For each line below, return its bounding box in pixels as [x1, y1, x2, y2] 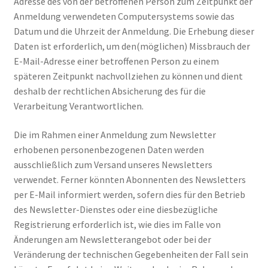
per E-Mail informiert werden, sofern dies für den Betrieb [13, 188, 245, 200]
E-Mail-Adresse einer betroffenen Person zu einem [13, 54, 219, 67]
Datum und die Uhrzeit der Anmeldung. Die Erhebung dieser [13, 25, 254, 37]
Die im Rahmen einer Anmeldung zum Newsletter [13, 128, 216, 141]
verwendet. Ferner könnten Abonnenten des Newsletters [13, 173, 246, 185]
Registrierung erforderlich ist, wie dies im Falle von [13, 218, 221, 230]
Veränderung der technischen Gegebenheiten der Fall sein [13, 248, 248, 260]
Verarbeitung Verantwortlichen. [13, 99, 144, 112]
